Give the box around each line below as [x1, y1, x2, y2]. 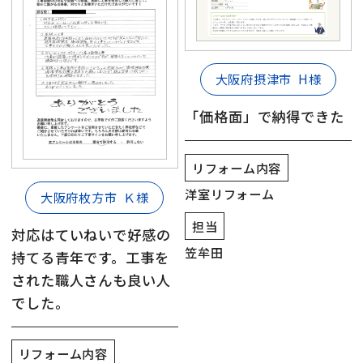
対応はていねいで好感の [11, 224, 171, 245]
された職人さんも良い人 [11, 269, 171, 290]
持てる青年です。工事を [11, 246, 169, 267]
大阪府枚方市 [40, 187, 117, 206]
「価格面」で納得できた [185, 106, 344, 127]
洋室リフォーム [185, 184, 275, 203]
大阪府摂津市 [215, 70, 293, 88]
